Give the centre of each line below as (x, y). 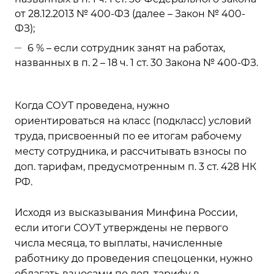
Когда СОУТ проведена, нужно (92, 106)
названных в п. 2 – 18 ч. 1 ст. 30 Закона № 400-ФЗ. (136, 63)
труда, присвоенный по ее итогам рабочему (128, 136)
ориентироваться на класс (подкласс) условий (133, 121)
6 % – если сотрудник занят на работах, (126, 48)
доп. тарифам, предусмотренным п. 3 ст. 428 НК (135, 167)
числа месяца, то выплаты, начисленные (119, 243)
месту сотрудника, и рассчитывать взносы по (131, 151)
